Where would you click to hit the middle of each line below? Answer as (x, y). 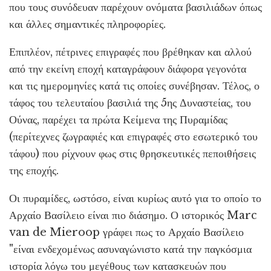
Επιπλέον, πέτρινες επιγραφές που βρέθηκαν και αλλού (130, 52)
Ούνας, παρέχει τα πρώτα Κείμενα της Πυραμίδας (118, 120)
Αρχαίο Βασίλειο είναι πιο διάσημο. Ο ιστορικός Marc (133, 215)
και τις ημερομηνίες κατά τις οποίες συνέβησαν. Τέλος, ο (134, 86)
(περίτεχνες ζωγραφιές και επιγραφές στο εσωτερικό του (133, 137)
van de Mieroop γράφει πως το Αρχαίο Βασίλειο (126, 232)
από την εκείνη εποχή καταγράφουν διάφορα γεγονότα (128, 69)
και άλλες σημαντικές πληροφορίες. (87, 24)
